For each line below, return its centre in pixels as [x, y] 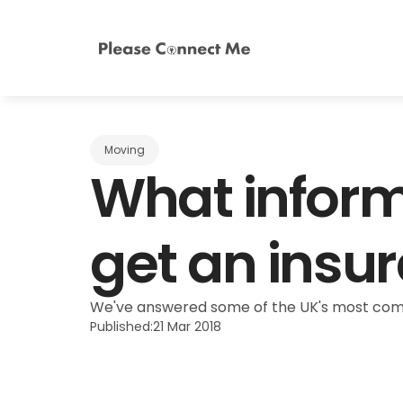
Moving [125, 150]
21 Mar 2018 [187, 327]
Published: [121, 327]
